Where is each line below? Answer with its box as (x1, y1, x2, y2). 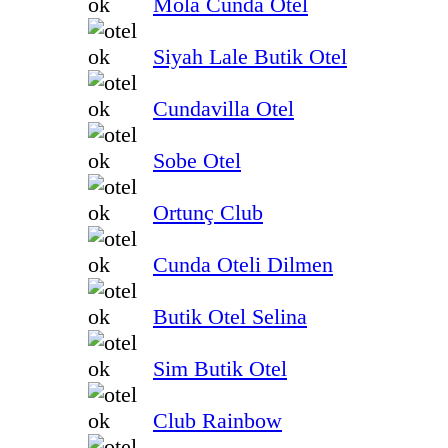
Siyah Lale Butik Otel (153, 44, 347, 69)
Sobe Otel (153, 148, 241, 173)
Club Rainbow (153, 408, 282, 433)
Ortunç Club (153, 200, 263, 225)
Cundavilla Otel (153, 96, 294, 121)
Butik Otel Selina (153, 304, 307, 329)
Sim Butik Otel (153, 356, 287, 381)
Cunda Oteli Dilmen (153, 252, 333, 277)
